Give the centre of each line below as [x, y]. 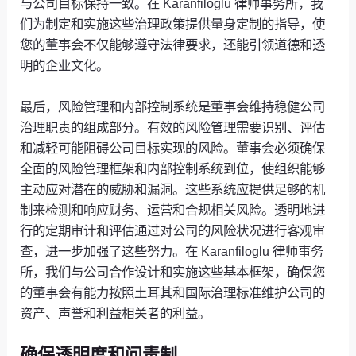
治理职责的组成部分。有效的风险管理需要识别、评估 [173, 127]
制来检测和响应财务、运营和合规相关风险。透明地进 [173, 209]
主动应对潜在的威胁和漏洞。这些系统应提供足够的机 [173, 189]
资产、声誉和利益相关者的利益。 [116, 313]
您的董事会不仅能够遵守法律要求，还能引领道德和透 [173, 44]
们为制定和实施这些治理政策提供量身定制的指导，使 [173, 23]
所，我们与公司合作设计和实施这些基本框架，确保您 [173, 271]
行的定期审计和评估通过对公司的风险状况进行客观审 [173, 230]
